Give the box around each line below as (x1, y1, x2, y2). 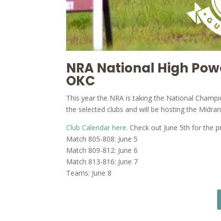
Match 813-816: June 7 (66, 157, 138, 167)
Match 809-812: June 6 (66, 146, 138, 155)
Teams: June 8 (66, 168, 112, 178)
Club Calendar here (66, 123, 127, 133)
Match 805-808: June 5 (66, 134, 138, 144)
